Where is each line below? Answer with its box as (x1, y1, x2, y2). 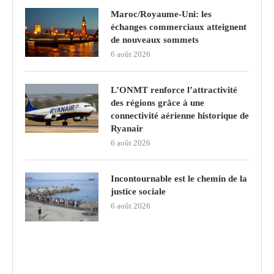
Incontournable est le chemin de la (111, 173, 247, 183)
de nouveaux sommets (111, 34, 199, 45)
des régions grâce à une (111, 97, 204, 108)
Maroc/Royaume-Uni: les (111, 9, 212, 19)
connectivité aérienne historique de (111, 110, 249, 120)
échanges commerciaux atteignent (111, 21, 246, 32)
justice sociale (111, 186, 166, 196)
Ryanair (111, 123, 143, 133)
